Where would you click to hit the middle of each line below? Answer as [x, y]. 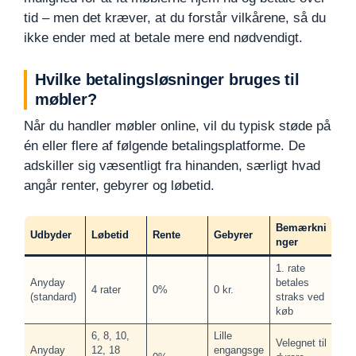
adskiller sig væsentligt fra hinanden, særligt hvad [172, 165]
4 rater [106, 290]
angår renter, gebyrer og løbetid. [119, 185]
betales [292, 282]
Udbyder [50, 235]
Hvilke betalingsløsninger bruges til [167, 79]
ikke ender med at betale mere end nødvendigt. [163, 37]
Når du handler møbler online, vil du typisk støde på [177, 126]
